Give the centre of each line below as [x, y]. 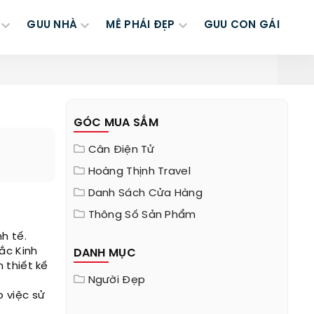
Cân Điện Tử [121, 150]
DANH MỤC [104, 253]
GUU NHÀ [52, 25]
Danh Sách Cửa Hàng [145, 193]
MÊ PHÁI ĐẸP [141, 25]
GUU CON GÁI [241, 25]
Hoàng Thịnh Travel [139, 172]
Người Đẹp [117, 280]
